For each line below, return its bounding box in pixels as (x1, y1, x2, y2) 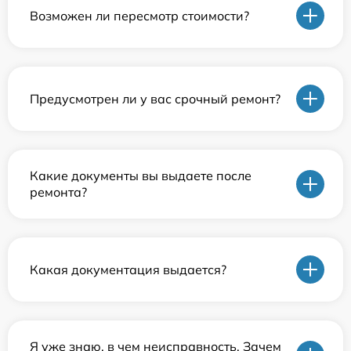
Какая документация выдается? (30, 261, 226, 277)
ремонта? (30, 184, 87, 201)
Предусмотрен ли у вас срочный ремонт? (30, 90, 280, 107)
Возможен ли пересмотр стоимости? (30, 7, 249, 24)
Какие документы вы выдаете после (30, 168, 251, 184)
